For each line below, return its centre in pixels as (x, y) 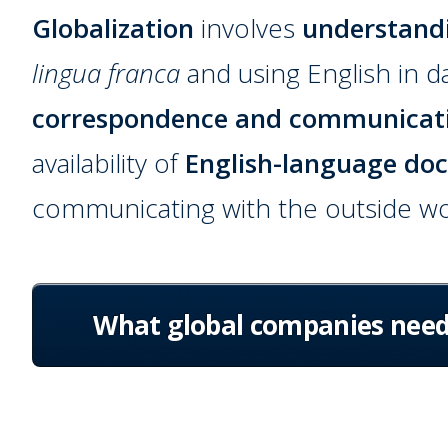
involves (248, 27)
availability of (109, 162)
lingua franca (106, 72)
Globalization (113, 27)
